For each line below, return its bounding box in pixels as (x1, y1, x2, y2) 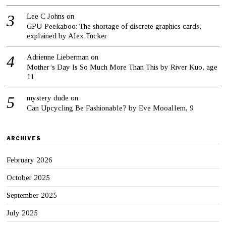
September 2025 (7, 191, 58, 200)
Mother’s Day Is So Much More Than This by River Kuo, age (27, 63, 218, 72)
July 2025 (7, 209, 38, 217)
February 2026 (7, 156, 53, 164)
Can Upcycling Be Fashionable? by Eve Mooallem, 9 (27, 104, 194, 112)
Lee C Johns (27, 12, 65, 21)
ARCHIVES (7, 135, 41, 142)
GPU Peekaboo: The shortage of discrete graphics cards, (27, 22, 202, 31)
